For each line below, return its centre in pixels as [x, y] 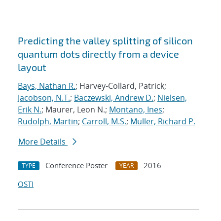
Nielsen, [172, 98]
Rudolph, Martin [48, 122]
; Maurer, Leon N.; [75, 110]
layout [32, 67]
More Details [43, 142]
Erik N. [30, 110]
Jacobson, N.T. [44, 98]
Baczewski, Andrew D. [114, 98]
